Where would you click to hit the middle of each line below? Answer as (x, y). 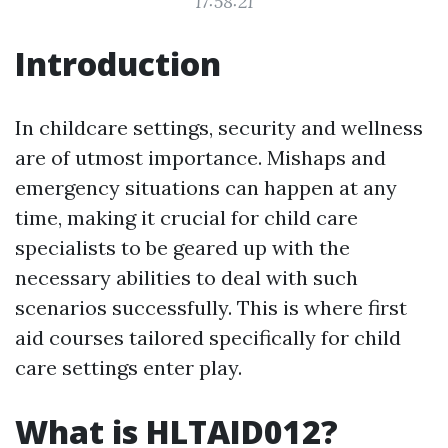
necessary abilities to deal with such (186, 277)
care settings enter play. (128, 367)
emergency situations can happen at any (206, 187)
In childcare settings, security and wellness (219, 127)
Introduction (118, 63)
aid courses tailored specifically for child (208, 337)
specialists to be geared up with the (182, 247)
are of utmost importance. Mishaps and (200, 157)
